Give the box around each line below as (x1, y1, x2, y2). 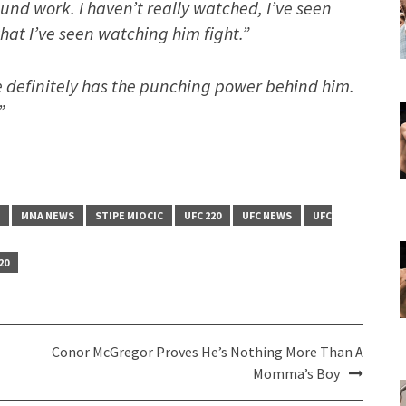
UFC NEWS (242, 208, 292, 222)
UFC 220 (184, 208, 221, 222)
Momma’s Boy (252, 363, 340, 382)
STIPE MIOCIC (95, 208, 163, 222)
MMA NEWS (21, 208, 74, 222)
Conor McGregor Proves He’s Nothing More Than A (51, 342, 363, 361)
